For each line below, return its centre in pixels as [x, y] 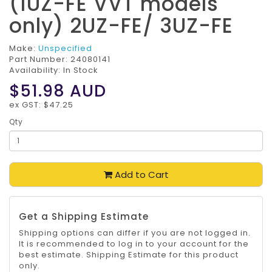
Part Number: [40, 59]
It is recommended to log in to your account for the [134, 244]
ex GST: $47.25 [41, 105]
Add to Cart [140, 175]
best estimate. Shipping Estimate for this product [129, 255]
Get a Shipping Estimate [84, 217]
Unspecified [65, 49]
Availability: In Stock [54, 70]
